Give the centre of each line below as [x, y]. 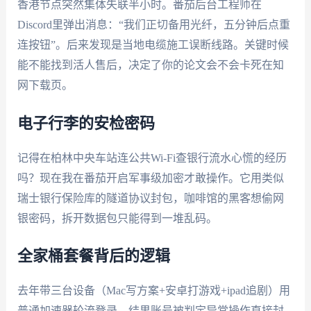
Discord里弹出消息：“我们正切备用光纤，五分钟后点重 [153, 24]
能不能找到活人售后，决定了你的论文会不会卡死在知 [150, 65]
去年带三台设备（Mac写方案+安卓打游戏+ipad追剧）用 [153, 291]
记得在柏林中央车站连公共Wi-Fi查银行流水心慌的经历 [152, 158]
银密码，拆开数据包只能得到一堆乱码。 [117, 218]
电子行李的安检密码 [86, 123]
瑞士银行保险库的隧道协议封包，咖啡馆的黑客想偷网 [150, 198]
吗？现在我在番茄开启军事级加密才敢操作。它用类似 [150, 178]
